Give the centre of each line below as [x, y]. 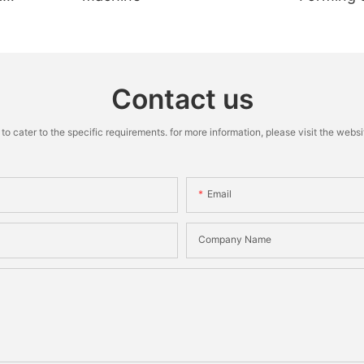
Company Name [235, 239]
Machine [329, 17]
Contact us [182, 99]
